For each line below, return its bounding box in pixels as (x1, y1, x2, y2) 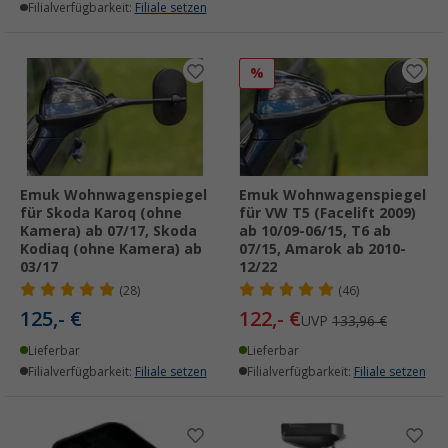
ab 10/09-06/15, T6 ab (239, 222, 391, 239)
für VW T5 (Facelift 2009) (239, 204, 416, 221)
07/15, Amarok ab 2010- (239, 240, 406, 257)
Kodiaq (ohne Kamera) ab (20, 240, 202, 257)
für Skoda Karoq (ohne (20, 204, 182, 221)
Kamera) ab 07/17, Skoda (20, 222, 197, 239)
